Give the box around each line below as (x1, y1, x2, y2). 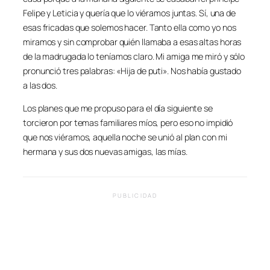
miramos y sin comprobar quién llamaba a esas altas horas (23, 36, 242, 48)
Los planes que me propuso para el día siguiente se (23, 102, 213, 115)
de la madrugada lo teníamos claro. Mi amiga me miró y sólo (23, 51, 245, 63)
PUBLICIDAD (112, 191, 158, 199)
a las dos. (23, 80, 58, 92)
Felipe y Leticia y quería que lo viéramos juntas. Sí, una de (23, 7, 236, 19)
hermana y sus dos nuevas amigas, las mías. (23, 146, 187, 158)
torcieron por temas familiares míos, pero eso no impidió (23, 117, 233, 129)
